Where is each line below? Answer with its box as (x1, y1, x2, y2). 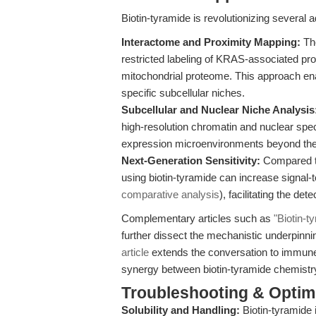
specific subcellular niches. (121, 87, 245, 99)
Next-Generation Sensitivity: (121, 154, 260, 166)
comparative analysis (121, 188, 219, 200)
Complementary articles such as (121, 212, 274, 224)
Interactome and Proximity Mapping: (121, 36, 300, 48)
